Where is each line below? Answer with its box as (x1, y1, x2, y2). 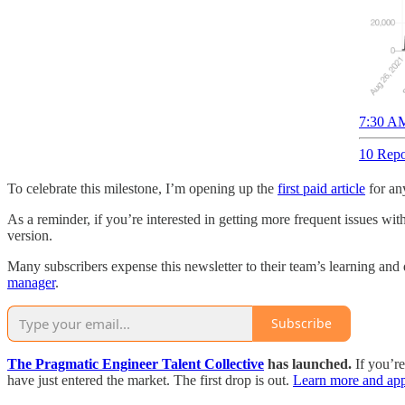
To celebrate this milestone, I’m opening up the (7, 180, 278, 196)
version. (7, 227, 52, 243)
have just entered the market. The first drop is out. (7, 372, 293, 388)
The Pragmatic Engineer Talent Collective (7, 355, 264, 372)
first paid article (278, 180, 365, 196)
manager (7, 274, 55, 290)
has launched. (264, 355, 355, 372)
